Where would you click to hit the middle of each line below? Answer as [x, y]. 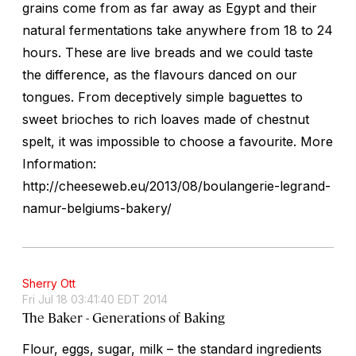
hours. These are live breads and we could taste [168, 52]
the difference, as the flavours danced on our [160, 74]
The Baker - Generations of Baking [124, 317]
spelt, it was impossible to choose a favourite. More [178, 141]
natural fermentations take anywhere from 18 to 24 [178, 30]
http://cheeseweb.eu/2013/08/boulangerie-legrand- [176, 186]
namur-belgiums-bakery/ [97, 208]
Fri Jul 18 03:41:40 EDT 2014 [95, 299]
